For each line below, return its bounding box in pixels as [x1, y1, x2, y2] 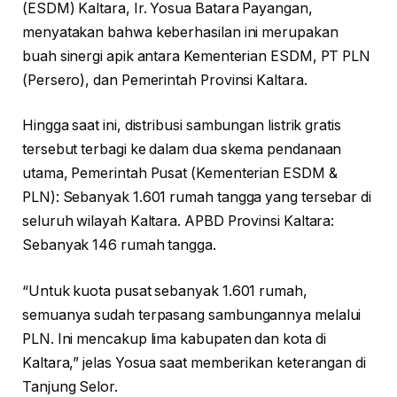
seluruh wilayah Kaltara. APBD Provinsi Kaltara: [22, 213, 335, 230]
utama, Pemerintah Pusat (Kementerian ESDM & [22, 165, 338, 183]
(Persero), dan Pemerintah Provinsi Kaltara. [22, 71, 307, 89]
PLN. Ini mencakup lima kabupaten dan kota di [22, 330, 326, 347]
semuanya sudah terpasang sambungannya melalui [22, 306, 362, 323]
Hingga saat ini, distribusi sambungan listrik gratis [22, 117, 341, 135]
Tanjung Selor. [22, 378, 118, 395]
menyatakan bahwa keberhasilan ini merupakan [22, 23, 339, 41]
